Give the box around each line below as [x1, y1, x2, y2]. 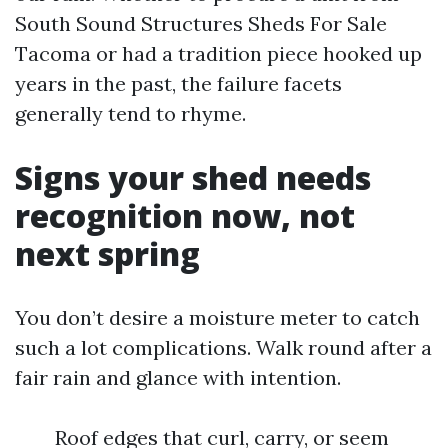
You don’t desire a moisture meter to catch [15, 305, 420, 330]
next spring [15, 232, 200, 275]
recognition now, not [15, 194, 355, 237]
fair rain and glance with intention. [15, 365, 341, 390]
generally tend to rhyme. [15, 101, 246, 126]
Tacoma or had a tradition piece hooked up [15, 41, 422, 66]
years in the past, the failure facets [15, 71, 342, 96]
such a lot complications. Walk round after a [15, 335, 432, 360]
